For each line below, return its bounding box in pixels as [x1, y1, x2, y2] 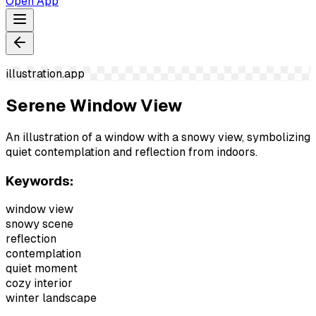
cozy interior [6, 276, 73, 291]
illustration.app [6, 67, 85, 80]
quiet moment [6, 262, 78, 276]
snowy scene [6, 217, 73, 231]
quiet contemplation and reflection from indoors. [6, 145, 257, 159]
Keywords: [6, 173, 73, 188]
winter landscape [6, 291, 97, 305]
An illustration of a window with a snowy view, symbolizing [6, 130, 310, 144]
